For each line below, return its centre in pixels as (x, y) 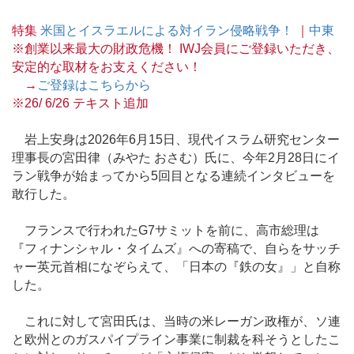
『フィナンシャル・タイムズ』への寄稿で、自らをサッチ (176, 249)
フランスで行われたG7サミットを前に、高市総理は (166, 230)
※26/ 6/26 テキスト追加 (80, 103)
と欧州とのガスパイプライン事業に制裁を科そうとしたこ (176, 340)
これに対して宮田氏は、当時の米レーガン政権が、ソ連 (176, 322)
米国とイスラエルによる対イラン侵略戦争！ (167, 30)
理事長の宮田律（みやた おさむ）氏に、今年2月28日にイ (176, 157)
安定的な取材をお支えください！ (107, 66)
